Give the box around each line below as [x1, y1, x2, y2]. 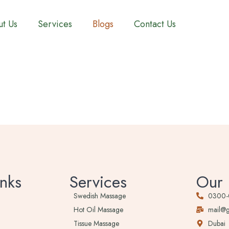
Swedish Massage [73, 191, 126, 201]
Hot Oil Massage [73, 204, 123, 215]
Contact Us [134, 17, 176, 31]
